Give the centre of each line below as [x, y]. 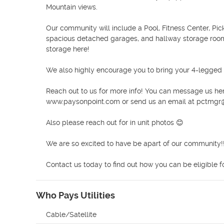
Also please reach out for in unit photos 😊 [115, 122]
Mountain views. [73, 7]
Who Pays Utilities [75, 195]
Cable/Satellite [71, 214]
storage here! [68, 49]
